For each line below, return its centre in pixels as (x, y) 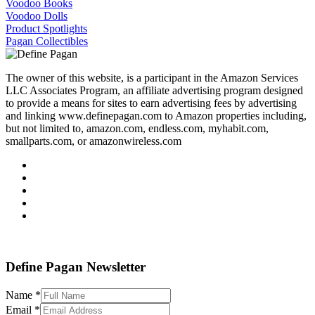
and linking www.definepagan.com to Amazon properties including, (156, 116)
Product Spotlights (46, 29)
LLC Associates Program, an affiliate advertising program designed (154, 91)
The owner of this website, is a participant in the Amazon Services (152, 78)
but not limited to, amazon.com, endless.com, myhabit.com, (137, 129)
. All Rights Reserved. (195, 240)
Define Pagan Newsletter (76, 266)
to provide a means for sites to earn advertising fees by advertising (151, 103)
